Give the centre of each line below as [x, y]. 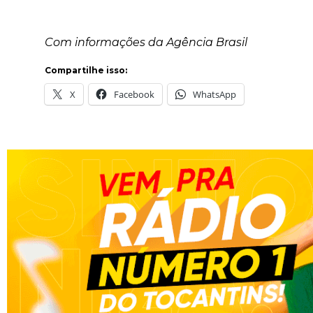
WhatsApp [214, 95]
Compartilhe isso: [86, 71]
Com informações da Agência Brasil [146, 42]
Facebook [134, 95]
